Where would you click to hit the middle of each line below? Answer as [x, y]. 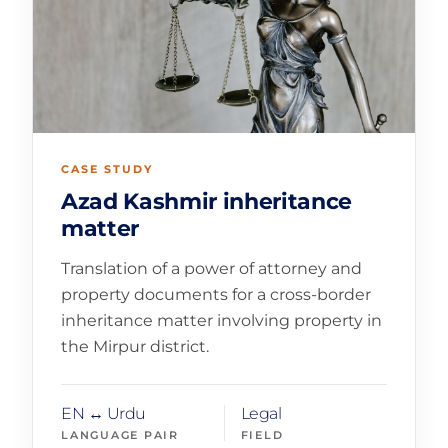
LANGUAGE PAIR [120, 434]
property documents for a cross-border [216, 295]
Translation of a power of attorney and [211, 269]
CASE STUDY [107, 168]
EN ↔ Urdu [103, 414]
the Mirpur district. [135, 347]
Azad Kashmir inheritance [207, 201]
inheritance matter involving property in [221, 321]
